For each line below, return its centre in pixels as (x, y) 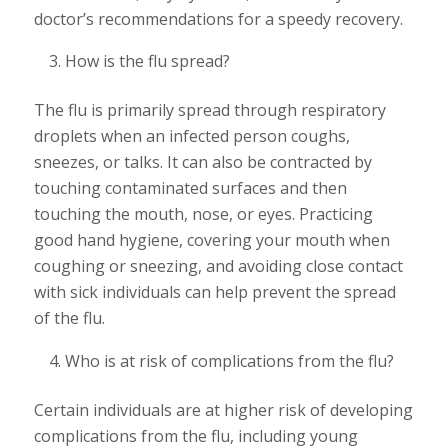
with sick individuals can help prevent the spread (214, 292)
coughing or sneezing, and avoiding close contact (218, 266)
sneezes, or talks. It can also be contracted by (202, 162)
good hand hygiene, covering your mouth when (211, 240)
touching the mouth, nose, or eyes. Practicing (203, 214)
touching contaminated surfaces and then (190, 188)
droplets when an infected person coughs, (191, 136)
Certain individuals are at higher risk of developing (223, 409)
